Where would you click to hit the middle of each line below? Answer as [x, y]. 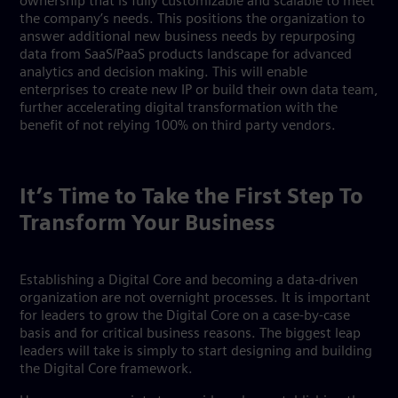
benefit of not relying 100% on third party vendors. [179, 126]
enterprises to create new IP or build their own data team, [199, 91]
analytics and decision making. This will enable [163, 73]
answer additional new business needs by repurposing [187, 37]
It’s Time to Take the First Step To [191, 198]
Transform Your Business [147, 225]
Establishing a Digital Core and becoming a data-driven [189, 281]
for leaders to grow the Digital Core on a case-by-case [185, 316]
